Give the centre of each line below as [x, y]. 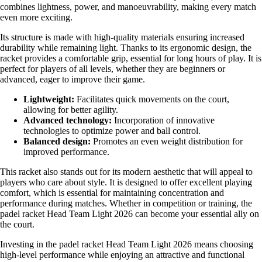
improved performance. [66, 151]
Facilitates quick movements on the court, [152, 99]
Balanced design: [57, 141]
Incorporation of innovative [163, 120]
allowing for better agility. [71, 109]
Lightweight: [49, 99]
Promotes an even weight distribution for [167, 141]
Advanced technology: [68, 120]
